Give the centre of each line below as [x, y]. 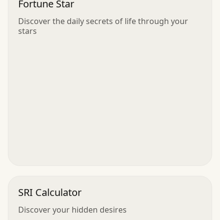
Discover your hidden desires [72, 209]
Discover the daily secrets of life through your [103, 21]
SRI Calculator [50, 192]
